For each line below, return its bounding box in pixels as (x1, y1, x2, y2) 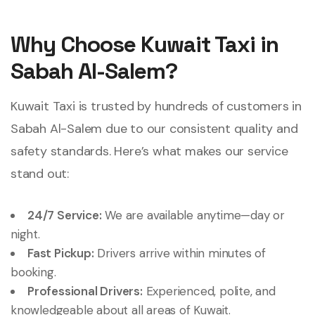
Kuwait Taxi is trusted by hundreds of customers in (11, 98, 302, 115)
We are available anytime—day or (101, 207, 285, 223)
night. (11, 226, 40, 242)
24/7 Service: (27, 207, 102, 223)
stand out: (11, 165, 70, 182)
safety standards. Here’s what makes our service (11, 143, 288, 160)
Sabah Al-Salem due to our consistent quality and (11, 120, 298, 137)
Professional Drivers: (27, 283, 143, 299)
